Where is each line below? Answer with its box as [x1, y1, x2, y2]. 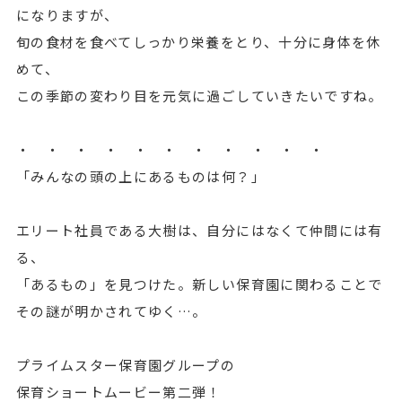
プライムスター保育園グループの [15, 355, 236, 374]
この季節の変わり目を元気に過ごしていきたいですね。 [15, 86, 383, 105]
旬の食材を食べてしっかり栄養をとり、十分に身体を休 [15, 32, 381, 51]
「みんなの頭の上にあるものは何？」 [15, 167, 266, 186]
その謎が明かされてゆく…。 [15, 301, 207, 320]
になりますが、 [15, 5, 119, 24]
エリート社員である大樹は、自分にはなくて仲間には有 [15, 221, 383, 240]
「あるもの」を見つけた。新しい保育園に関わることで [15, 275, 383, 293]
